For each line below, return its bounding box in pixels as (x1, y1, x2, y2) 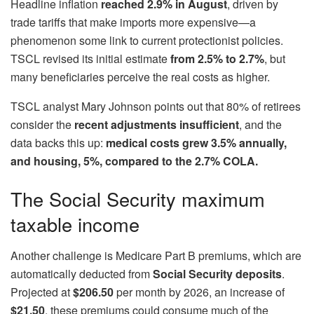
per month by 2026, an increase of (114, 283, 285, 300)
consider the (11, 116, 74, 133)
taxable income (11, 210, 139, 238)
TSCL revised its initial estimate (11, 50, 170, 67)
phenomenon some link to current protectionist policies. (11, 32, 283, 49)
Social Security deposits (153, 265, 282, 282)
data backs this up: (11, 135, 106, 151)
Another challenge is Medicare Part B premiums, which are (11, 247, 301, 264)
